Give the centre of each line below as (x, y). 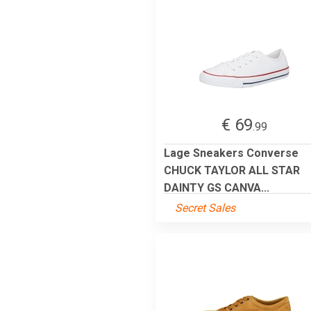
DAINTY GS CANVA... (217, 187)
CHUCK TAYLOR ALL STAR (232, 170)
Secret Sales (205, 208)
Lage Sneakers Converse (231, 153)
